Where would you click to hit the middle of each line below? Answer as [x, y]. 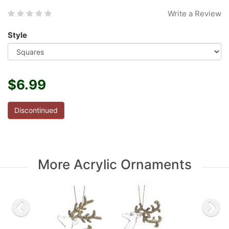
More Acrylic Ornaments [114, 164]
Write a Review [194, 14]
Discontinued [36, 110]
